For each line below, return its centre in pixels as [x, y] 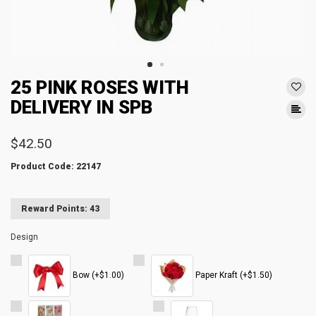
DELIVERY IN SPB [81, 107]
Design [24, 237]
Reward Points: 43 [60, 209]
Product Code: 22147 [56, 166]
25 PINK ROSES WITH [100, 87]
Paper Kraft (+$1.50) [233, 275]
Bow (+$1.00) [97, 275]
